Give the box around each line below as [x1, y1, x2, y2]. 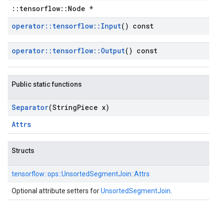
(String [48, 103, 77, 112]
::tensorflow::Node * [12, 4, 93, 13]
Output [101, 46, 125, 55]
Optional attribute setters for [12, 187, 101, 195]
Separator [12, 103, 48, 112]
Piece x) [77, 103, 109, 112]
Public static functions [12, 80, 82, 88]
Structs [12, 147, 34, 155]
